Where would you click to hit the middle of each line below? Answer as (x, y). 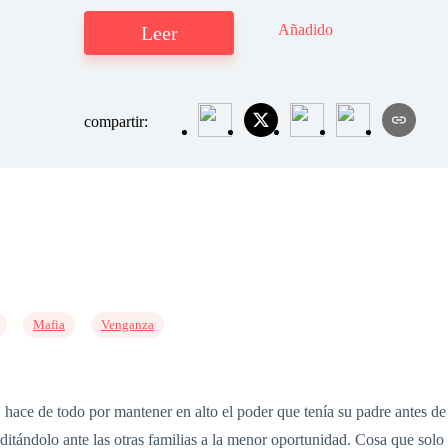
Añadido (305, 30)
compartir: (118, 122)
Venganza (127, 324)
